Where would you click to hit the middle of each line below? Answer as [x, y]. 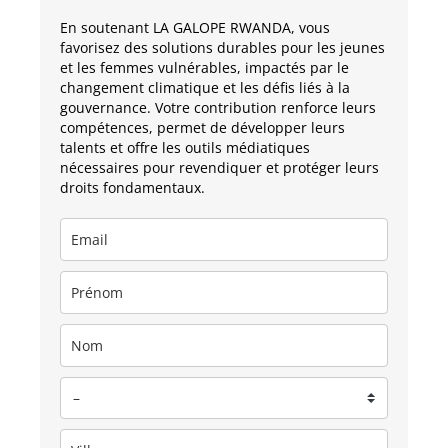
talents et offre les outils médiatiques [185, 147]
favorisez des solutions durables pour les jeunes [222, 47]
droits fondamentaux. [132, 187]
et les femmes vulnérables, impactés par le [204, 67]
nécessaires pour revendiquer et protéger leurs [219, 167]
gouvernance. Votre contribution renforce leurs [218, 107]
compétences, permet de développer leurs [202, 127]
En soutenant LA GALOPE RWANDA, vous [195, 27]
